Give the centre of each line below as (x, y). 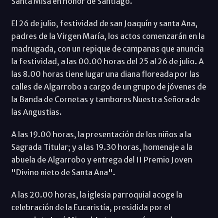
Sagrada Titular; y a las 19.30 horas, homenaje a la (102, 147)
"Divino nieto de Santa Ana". (63, 172)
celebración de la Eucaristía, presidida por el (91, 207)
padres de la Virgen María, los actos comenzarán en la (108, 36)
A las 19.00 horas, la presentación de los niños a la (101, 134)
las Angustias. (37, 112)
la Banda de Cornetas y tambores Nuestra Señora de (105, 99)
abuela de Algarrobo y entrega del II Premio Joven (101, 159)
